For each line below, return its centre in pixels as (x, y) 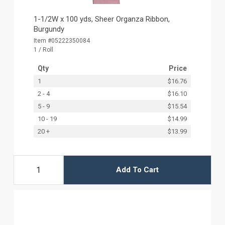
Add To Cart (137, 170)
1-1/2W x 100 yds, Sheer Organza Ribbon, (102, 19)
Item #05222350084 (62, 40)
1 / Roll (44, 49)
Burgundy (49, 29)
